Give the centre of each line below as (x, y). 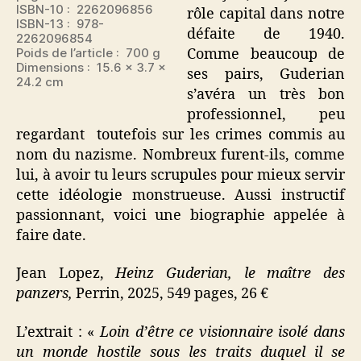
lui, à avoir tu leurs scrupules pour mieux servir (180, 175)
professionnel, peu (266, 114)
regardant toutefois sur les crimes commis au (180, 135)
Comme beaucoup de (266, 54)
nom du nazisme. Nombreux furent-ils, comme (180, 155)
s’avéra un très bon (266, 94)
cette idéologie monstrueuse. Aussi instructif (180, 195)
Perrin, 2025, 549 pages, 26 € (172, 294)
